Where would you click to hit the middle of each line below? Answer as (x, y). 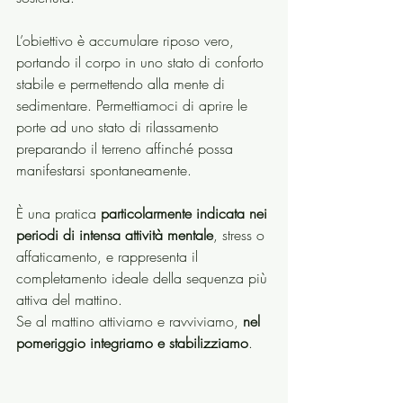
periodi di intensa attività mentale (115, 234)
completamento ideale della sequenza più (144, 278)
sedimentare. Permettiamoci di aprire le (134, 105)
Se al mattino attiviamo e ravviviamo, (130, 321)
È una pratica (58, 213)
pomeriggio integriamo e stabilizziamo (132, 342)
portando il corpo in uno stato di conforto (142, 62)
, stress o (241, 234)
